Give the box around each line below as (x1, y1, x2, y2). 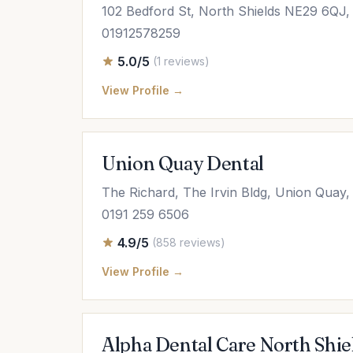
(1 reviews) (153, 54, 210, 68)
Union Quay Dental (102, 152, 264, 175)
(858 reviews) (152, 236, 225, 249)
